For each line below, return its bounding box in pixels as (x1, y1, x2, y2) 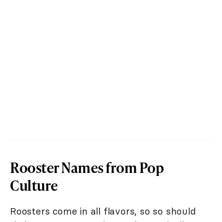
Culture (10, 175, 58, 195)
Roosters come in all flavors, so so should (10, 205, 196, 218)
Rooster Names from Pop (10, 158, 164, 177)
